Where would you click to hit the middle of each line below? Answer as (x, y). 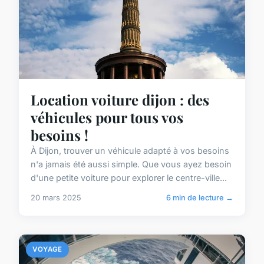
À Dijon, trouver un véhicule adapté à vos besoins (130, 151)
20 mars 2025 (56, 198)
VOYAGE (47, 250)
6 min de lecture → (200, 198)
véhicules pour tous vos (107, 118)
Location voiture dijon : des (120, 100)
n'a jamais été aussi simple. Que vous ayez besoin (131, 164)
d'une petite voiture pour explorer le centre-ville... (129, 178)
